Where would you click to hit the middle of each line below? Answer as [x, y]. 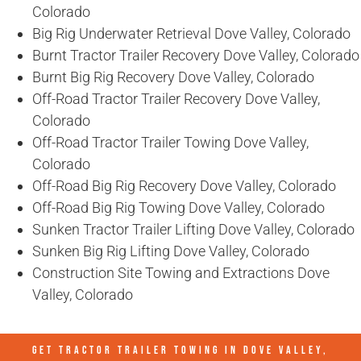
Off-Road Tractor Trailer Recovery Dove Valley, [176, 99]
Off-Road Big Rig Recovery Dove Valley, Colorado [184, 186]
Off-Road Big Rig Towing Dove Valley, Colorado [178, 208]
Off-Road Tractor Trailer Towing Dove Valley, [170, 143]
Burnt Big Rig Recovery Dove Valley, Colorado [173, 77]
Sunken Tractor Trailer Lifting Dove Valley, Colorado [193, 230]
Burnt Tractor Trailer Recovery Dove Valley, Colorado [196, 56]
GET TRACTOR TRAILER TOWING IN [138, 351]
